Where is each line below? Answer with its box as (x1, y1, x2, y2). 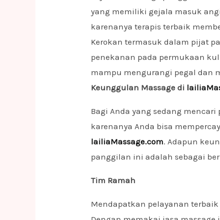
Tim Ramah (91, 175, 136, 185)
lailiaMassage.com (91, 136, 164, 146)
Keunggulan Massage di (91, 82, 187, 92)
